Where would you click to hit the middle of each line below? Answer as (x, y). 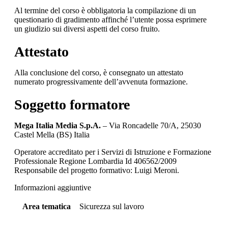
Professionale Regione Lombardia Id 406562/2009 (95, 161)
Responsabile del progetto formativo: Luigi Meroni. (97, 170)
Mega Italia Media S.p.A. (58, 125)
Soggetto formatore (72, 104)
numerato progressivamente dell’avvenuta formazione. (101, 81)
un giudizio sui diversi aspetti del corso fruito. (87, 28)
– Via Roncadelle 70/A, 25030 (151, 125)
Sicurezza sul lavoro (112, 206)
